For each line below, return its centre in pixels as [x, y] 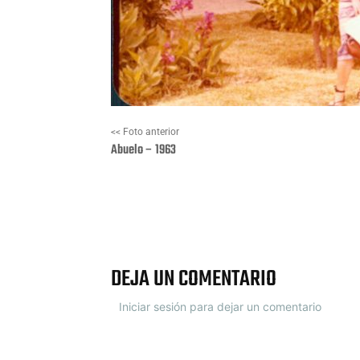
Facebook [235, 214]
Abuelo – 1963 [143, 151]
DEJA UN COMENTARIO [194, 280]
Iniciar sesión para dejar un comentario [220, 307]
